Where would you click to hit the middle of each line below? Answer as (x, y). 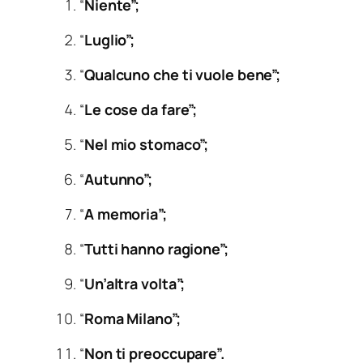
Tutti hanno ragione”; (156, 249)
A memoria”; (125, 214)
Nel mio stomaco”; (146, 145)
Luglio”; (109, 40)
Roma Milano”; (132, 319)
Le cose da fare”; (141, 110)
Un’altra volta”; (135, 284)
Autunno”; (118, 179)
